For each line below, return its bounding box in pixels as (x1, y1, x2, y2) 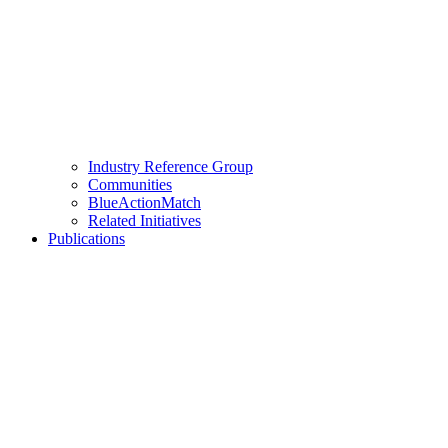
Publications (48, 230, 125, 248)
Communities (88, 176, 172, 194)
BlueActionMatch (88, 194, 201, 212)
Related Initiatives (88, 212, 201, 230)
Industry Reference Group (88, 158, 253, 176)
